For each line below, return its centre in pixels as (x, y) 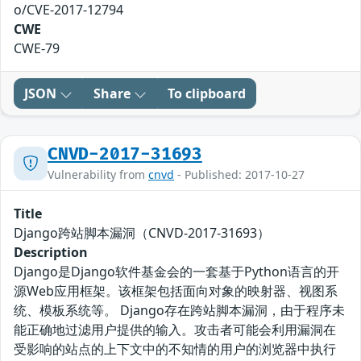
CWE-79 (37, 49)
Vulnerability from (98, 175)
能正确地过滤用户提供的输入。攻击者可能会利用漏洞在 (175, 330)
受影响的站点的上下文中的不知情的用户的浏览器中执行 (175, 349)
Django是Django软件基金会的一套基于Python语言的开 (176, 272)
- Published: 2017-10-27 (239, 175)
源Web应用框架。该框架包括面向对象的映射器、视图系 (176, 291)
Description (51, 253)
